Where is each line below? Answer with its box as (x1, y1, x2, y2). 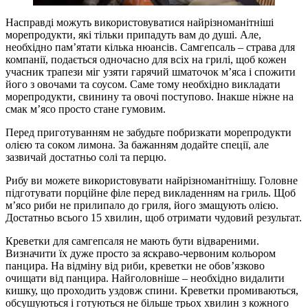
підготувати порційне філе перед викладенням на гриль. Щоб (5, 187, 296, 199)
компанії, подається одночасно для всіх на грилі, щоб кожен (5, 54, 287, 66)
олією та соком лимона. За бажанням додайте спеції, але (5, 139, 269, 151)
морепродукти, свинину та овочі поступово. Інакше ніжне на (5, 91, 294, 103)
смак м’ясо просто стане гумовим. (5, 103, 166, 115)
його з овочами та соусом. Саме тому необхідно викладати (5, 78, 280, 91)
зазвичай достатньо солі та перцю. (5, 151, 166, 164)
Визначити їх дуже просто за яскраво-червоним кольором (5, 247, 276, 260)
